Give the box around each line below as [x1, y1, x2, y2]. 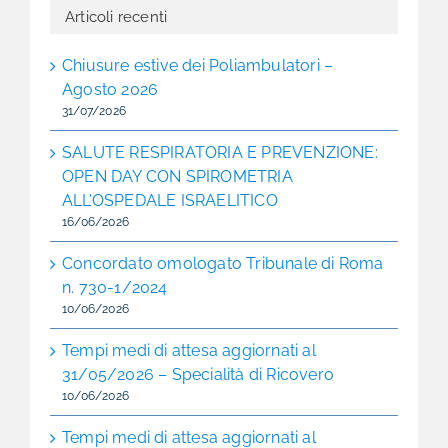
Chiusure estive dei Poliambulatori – [62, 55, 334, 75]
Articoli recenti [65, 8, 168, 26]
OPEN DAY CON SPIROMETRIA [62, 166, 293, 186]
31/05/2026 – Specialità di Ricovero [62, 364, 334, 384]
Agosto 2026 [62, 79, 159, 99]
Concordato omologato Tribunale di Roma [62, 253, 384, 273]
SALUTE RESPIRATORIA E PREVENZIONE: [62, 142, 378, 162]
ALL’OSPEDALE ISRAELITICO [62, 190, 278, 210]
